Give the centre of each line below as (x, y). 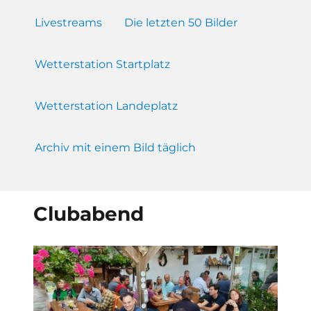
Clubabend (88, 213)
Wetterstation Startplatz (103, 64)
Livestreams (69, 22)
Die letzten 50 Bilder (181, 22)
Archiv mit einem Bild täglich (116, 147)
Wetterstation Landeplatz (107, 106)
